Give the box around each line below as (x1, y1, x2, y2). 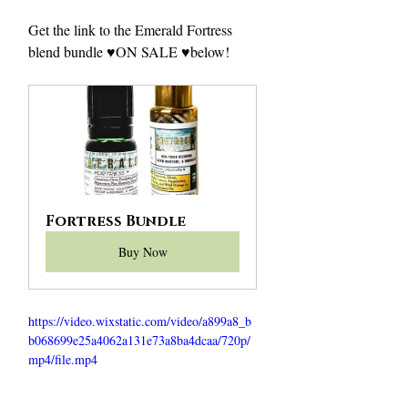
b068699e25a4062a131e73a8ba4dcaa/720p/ (28, 331, 250, 349)
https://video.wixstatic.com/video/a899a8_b (28, 311, 251, 330)
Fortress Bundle (46, 210, 186, 231)
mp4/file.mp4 (28, 350, 97, 368)
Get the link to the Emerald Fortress (28, 19, 236, 39)
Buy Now (117, 242, 168, 260)
